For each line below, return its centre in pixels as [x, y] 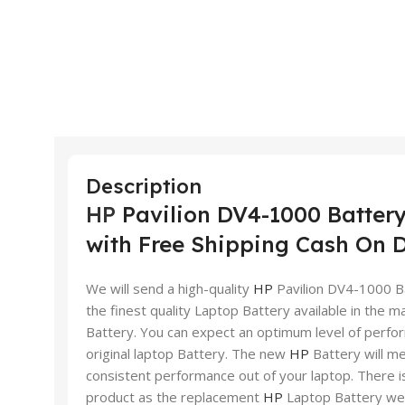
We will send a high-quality [170, 288]
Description [144, 186]
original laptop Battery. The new [188, 353]
